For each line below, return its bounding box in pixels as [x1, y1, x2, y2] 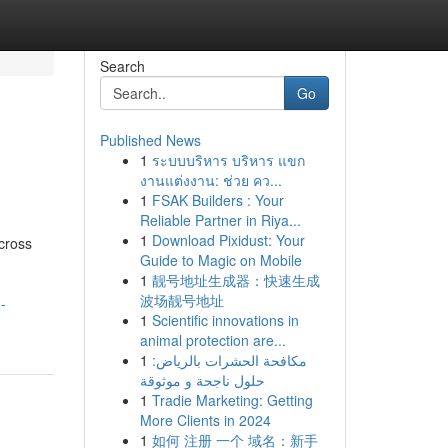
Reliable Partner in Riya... [139, 210, 301, 230]
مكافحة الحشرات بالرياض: [151, 350, 307, 370]
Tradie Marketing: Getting [151, 390, 313, 410]
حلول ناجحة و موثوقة [139, 370, 265, 390]
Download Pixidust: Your [151, 230, 305, 250]
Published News [99, 130, 201, 150]
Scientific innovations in [151, 310, 299, 330]
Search [99, 56, 145, 76]
